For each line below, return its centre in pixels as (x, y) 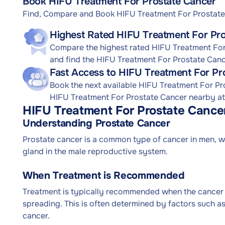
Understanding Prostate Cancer (96, 123)
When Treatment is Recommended (104, 176)
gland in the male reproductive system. (95, 151)
